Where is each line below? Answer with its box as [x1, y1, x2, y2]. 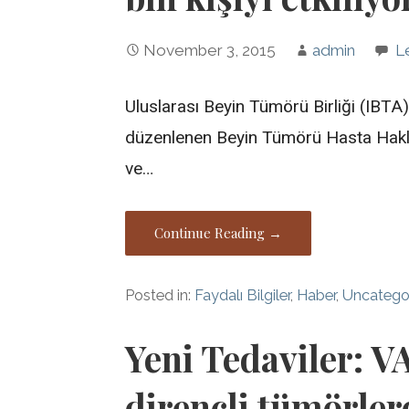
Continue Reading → [154, 223, 283, 242]
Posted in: [125, 286, 195, 304]
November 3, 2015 [143, 41, 277, 60]
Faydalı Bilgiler [194, 286, 291, 304]
